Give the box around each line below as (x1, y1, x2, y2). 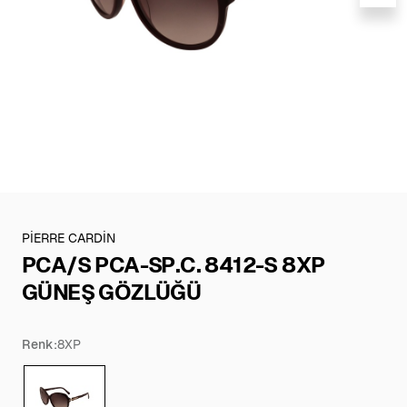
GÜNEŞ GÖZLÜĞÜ (22, 280, 202, 304)
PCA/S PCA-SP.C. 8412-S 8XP (22, 253, 325, 277)
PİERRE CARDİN (22, 231, 115, 245)
